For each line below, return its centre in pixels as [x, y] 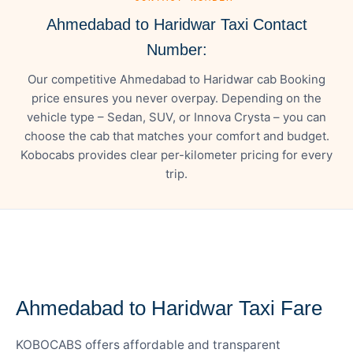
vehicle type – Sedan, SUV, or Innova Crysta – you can [176, 117]
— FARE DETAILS [65, 276]
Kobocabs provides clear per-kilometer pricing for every [176, 154]
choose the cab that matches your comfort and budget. [176, 136]
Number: [176, 49]
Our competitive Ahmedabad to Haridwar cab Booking [176, 79]
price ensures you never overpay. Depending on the [176, 98]
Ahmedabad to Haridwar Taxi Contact [176, 24]
